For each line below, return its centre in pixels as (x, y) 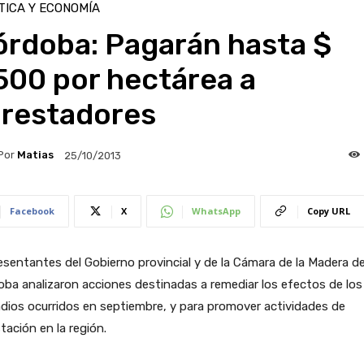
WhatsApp (216, 210)
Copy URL (328, 210)
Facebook (32, 210)
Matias (35, 155)
